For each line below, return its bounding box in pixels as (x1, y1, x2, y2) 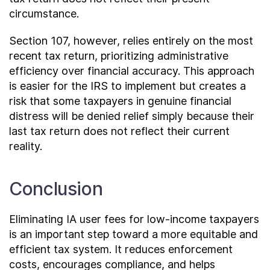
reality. (9, 139, 42, 152)
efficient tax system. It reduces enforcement (9, 242, 233, 256)
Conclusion (9, 177, 103, 199)
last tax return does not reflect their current (9, 124, 230, 137)
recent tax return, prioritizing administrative (9, 49, 228, 62)
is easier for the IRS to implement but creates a (9, 79, 246, 92)
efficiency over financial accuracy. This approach (9, 64, 254, 77)
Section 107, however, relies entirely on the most (9, 34, 253, 47)
